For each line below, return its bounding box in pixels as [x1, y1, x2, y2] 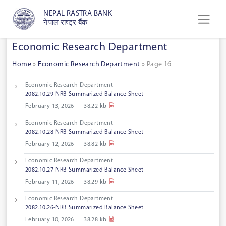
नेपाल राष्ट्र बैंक [43, 19, 88, 27]
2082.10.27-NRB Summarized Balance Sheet [25, 167, 144, 174]
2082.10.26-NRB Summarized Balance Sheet [25, 205, 144, 211]
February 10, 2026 [25, 217, 74, 223]
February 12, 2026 [25, 141, 74, 148]
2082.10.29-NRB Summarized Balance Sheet [25, 91, 144, 98]
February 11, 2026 [25, 179, 74, 186]
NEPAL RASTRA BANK [43, 10, 112, 18]
